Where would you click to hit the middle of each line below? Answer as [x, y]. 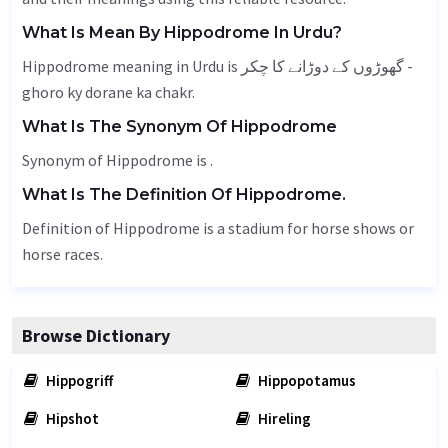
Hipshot [71, 418]
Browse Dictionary [96, 335]
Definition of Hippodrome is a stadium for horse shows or [218, 228]
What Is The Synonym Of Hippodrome [179, 126]
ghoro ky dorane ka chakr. [108, 92]
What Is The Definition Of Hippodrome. [184, 194]
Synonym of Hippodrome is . [117, 160]
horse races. [62, 254]
